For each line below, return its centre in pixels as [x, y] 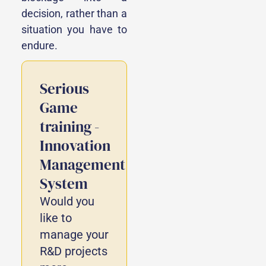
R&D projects [74, 251]
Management [83, 164]
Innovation [75, 145]
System [64, 183]
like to [56, 218]
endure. [39, 45]
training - [69, 126]
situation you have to [74, 29]
